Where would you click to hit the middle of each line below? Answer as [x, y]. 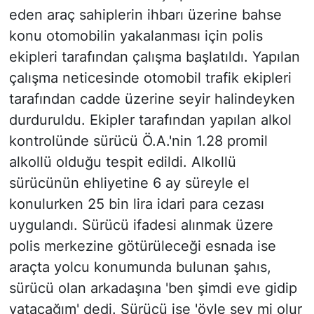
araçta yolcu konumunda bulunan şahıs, [140, 267]
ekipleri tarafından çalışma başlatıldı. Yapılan [154, 57]
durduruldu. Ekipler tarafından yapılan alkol [150, 120]
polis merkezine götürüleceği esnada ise [142, 246]
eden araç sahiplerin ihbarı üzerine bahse [145, 15]
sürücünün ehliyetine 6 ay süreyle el [129, 183]
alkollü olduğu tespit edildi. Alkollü [122, 162]
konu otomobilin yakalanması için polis [136, 36]
